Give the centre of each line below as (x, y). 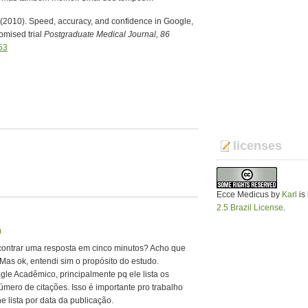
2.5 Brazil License (250, 208)
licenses (257, 146)
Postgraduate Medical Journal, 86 (107, 34)
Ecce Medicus (243, 195)
